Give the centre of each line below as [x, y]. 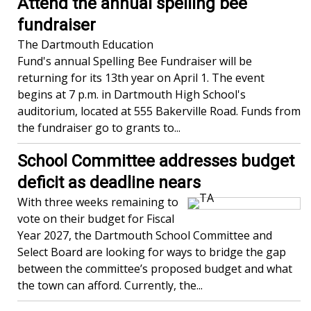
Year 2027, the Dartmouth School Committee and [145, 236]
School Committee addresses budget [156, 161]
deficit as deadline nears [109, 183]
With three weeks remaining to [98, 202]
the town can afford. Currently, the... [110, 286]
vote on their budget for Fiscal [96, 219]
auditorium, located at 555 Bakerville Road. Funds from [159, 111]
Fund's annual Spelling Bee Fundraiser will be [135, 61]
